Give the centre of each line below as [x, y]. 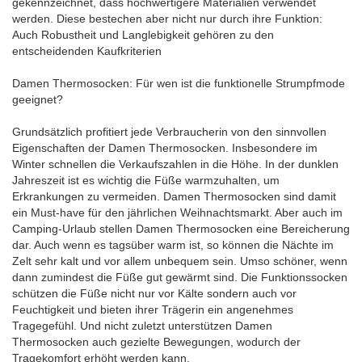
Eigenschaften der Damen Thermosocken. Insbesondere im [165, 147]
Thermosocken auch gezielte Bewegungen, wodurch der [156, 341]
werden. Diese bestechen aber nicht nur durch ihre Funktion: [167, 18]
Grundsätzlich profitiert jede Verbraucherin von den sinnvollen [169, 131]
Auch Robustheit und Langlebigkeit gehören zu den [143, 34]
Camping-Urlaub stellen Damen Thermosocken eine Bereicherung [181, 228]
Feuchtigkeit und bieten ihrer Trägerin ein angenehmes [153, 309]
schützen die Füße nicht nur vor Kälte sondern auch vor [154, 293]
